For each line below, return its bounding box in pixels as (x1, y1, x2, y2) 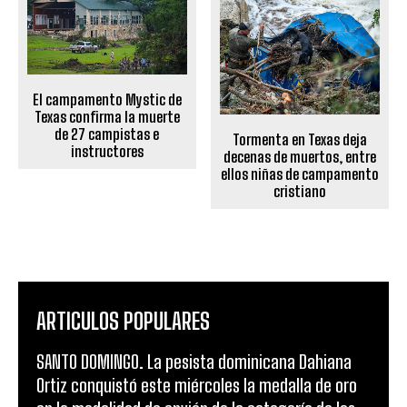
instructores (70, 143, 144, 161)
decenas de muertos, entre (223, 148, 377, 166)
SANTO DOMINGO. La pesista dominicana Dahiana (36, 351, 352, 373)
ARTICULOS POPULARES (36, 308, 210, 335)
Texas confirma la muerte (34, 108, 180, 126)
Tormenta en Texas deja (233, 131, 368, 149)
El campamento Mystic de (32, 91, 182, 109)
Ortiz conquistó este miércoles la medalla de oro (36, 374, 357, 397)
